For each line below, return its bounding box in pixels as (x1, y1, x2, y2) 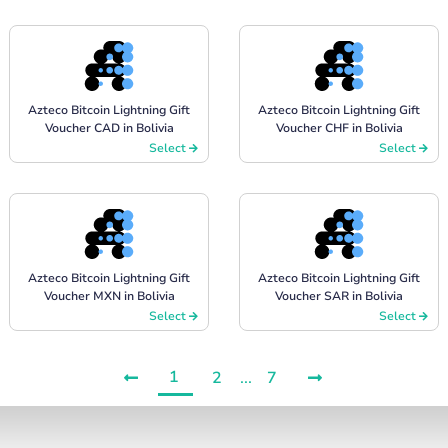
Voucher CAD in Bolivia (44, 119, 174, 136)
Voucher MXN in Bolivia (43, 287, 175, 304)
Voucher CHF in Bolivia (275, 119, 403, 136)
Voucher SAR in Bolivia (275, 287, 403, 304)
